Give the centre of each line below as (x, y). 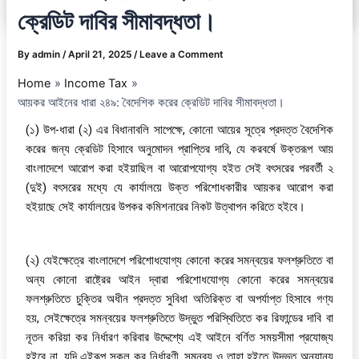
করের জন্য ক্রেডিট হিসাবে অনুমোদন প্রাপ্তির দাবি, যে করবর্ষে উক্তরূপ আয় (179, 149)
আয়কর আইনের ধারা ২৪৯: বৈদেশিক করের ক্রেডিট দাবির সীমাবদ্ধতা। (151, 102)
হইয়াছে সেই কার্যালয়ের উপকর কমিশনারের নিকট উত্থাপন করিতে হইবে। (166, 206)
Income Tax (96, 83)
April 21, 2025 (101, 54)
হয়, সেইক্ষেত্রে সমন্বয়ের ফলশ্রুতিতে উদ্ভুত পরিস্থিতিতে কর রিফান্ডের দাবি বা (179, 319)
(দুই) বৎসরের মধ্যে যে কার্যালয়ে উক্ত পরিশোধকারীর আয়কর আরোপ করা (179, 187)
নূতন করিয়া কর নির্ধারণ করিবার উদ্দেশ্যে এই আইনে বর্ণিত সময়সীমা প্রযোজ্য (179, 338)
